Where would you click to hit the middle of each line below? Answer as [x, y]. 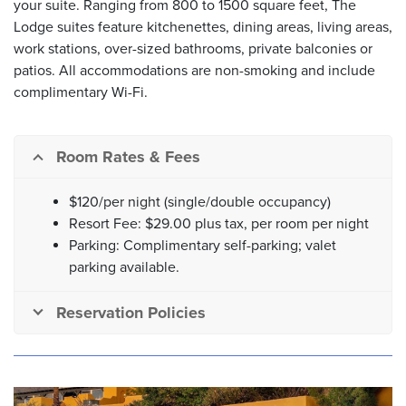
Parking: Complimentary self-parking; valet [203, 246]
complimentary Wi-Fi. [81, 93]
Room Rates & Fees [128, 157]
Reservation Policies [131, 313]
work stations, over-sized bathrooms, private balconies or [193, 49]
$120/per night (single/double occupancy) [200, 203]
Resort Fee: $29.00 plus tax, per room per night [219, 224]
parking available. [126, 268]
